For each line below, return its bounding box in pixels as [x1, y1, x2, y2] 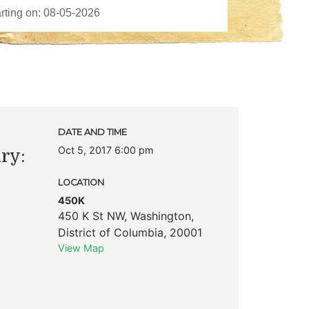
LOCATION [57, 177, 104, 188]
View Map [57, 241, 104, 254]
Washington [130, 208, 191, 223]
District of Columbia [57, 225, 163, 239]
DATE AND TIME [57, 126, 127, 137]
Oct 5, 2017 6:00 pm [57, 143, 154, 156]
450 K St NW [57, 208, 124, 223]
